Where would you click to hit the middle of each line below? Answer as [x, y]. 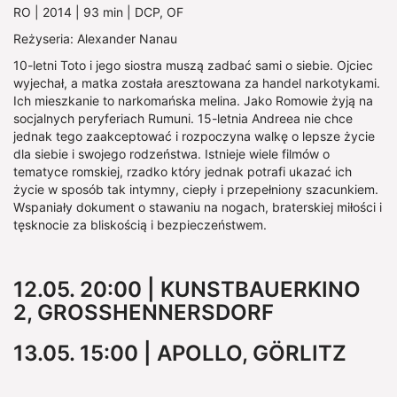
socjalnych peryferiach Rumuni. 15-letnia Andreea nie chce [183, 118]
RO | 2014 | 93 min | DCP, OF [98, 12]
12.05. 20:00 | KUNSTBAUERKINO [187, 289]
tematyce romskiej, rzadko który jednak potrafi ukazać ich [183, 171]
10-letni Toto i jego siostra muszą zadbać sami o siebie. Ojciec [193, 65]
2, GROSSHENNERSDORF [137, 312]
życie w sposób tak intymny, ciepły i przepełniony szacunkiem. [196, 189]
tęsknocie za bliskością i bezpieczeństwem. [140, 224]
